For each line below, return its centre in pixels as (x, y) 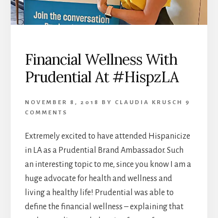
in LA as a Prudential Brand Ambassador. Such (104, 150)
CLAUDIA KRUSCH (149, 102)
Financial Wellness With (101, 59)
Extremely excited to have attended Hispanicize (107, 136)
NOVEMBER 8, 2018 (62, 102)
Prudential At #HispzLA (101, 77)
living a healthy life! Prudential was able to (99, 192)
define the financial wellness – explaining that (104, 207)
